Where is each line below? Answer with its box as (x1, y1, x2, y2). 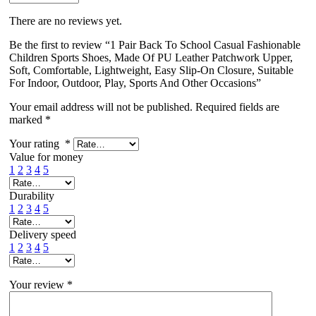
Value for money (9, 150, 83, 163)
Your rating (9, 137, 65, 150)
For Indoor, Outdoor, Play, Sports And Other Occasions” (9, 76, 261, 89)
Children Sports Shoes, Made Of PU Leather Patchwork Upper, (9, 51, 293, 63)
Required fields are (195, 100, 279, 113)
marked (9, 113, 45, 126)
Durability (9, 189, 54, 202)
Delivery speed (9, 228, 76, 241)
